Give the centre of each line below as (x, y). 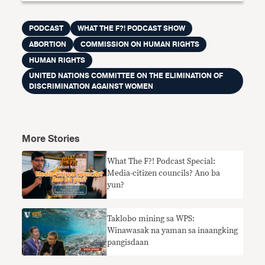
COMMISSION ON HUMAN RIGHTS (140, 44)
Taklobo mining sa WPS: (151, 219)
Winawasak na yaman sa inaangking (173, 230)
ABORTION (48, 44)
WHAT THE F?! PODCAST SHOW (132, 28)
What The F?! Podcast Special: (161, 161)
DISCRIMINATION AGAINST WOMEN (91, 86)
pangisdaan (128, 242)
